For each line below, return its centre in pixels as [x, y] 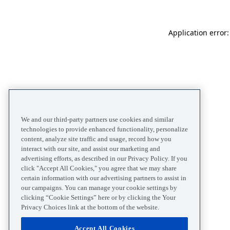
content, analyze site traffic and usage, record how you [96, 139]
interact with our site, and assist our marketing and [91, 148]
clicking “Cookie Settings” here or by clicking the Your [98, 197]
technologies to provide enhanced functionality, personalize [104, 129]
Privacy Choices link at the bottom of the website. [90, 207]
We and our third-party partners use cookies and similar [97, 119]
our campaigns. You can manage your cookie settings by [99, 187]
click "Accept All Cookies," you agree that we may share [99, 168]
